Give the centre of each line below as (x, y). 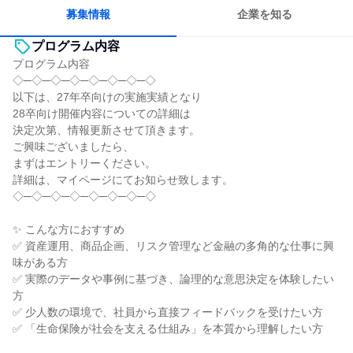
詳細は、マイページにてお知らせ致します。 (123, 180)
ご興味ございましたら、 (73, 147)
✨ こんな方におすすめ (69, 229)
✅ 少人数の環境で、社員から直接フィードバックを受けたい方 (168, 312)
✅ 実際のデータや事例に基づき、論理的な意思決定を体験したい (173, 279)
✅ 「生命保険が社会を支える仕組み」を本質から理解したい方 (168, 329)
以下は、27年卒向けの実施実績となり (107, 97)
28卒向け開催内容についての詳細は (102, 113)
